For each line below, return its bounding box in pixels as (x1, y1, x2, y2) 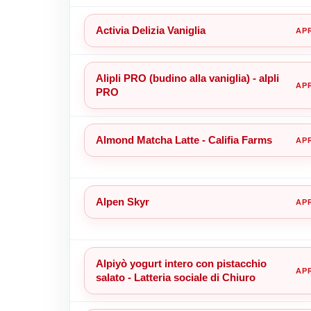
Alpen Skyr (95, 195, 149, 208)
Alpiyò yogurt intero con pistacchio (95, 257, 267, 269)
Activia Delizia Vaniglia (95, 24, 205, 36)
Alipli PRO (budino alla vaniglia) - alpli (95, 72, 279, 84)
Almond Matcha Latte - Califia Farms (95, 133, 272, 146)
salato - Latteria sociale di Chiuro (95, 271, 255, 283)
